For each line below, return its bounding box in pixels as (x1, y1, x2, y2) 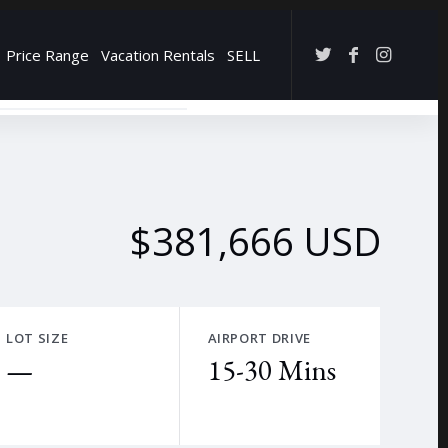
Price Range (6, 45, 89, 65)
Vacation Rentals (101, 45, 215, 65)
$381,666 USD (130, 215, 381, 267)
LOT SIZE (6, 329, 69, 347)
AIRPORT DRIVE (207, 329, 311, 347)
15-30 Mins (207, 351, 336, 389)
